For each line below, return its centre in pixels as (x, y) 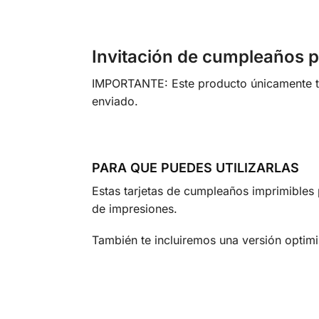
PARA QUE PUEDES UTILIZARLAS (195, 167)
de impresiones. (134, 208)
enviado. (115, 101)
